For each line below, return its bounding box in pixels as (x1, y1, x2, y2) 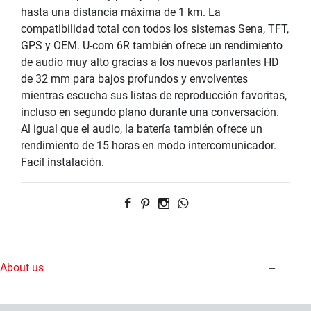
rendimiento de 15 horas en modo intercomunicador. (21, 139, 276, 152)
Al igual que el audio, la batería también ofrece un (21, 122, 262, 135)
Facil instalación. (21, 155, 104, 169)
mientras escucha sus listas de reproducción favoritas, (21, 89, 287, 102)
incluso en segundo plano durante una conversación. (21, 106, 279, 119)
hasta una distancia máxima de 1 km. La (21, 6, 221, 19)
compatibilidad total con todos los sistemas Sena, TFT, (21, 22, 289, 35)
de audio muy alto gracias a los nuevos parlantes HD (21, 56, 279, 69)
